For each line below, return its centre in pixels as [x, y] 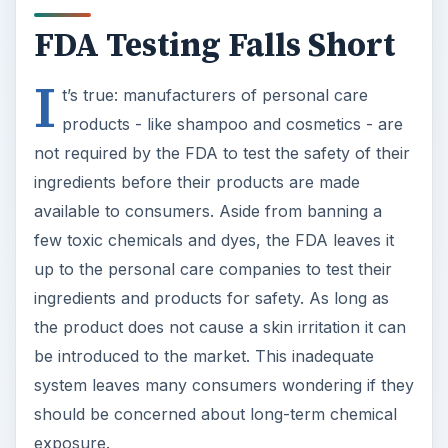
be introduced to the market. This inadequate [203, 356]
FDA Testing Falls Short [214, 44]
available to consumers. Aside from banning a [207, 211]
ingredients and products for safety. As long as [211, 298]
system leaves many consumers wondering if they [223, 385]
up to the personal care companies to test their [212, 269]
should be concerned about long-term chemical [215, 414]
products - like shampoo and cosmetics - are [232, 124]
